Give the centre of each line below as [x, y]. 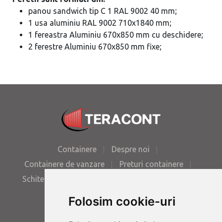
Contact [186, 179]
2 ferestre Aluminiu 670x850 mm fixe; [95, 47]
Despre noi [131, 149]
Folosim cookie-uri [122, 201]
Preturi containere [151, 164]
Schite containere [53, 179]
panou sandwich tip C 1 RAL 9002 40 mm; [102, 11]
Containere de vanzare [64, 164]
